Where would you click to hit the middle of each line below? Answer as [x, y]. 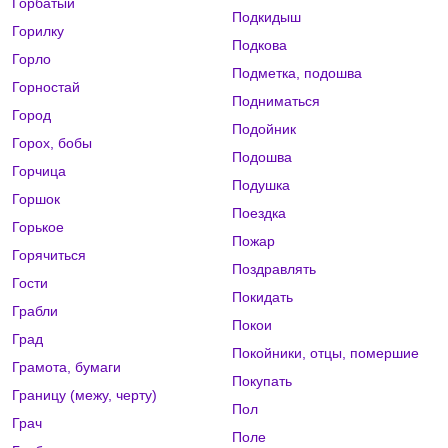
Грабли [35, 311]
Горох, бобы [52, 143]
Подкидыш [266, 17]
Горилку [38, 31]
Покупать [261, 381]
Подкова [259, 45]
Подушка [260, 185]
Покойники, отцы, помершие [325, 353]
